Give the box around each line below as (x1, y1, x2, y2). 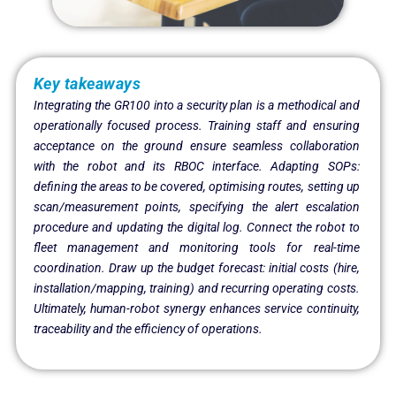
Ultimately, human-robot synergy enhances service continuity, (33, 301, 360, 316)
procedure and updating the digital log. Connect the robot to (33, 220, 360, 235)
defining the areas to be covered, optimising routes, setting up (33, 179, 360, 194)
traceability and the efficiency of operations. (33, 322, 263, 337)
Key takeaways (33, 74, 141, 94)
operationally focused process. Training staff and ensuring (33, 118, 360, 133)
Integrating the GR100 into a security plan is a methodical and (33, 98, 360, 113)
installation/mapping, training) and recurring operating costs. (33, 281, 360, 296)
